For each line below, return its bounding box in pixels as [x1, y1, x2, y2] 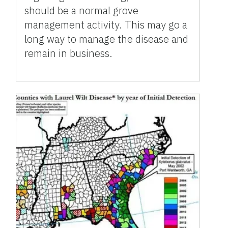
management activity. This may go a [24, 17, 188, 32]
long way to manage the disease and [24, 32, 189, 46]
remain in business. [24, 46, 113, 60]
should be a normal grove [24, 3, 139, 17]
